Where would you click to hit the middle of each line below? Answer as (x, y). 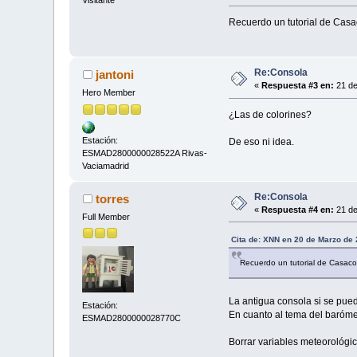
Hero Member (109, 93)
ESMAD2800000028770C (132, 318)
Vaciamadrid (106, 165)
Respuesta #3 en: (298, 86)
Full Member (106, 216)
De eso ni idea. (261, 142)
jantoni (114, 75)
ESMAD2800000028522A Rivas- (145, 153)
